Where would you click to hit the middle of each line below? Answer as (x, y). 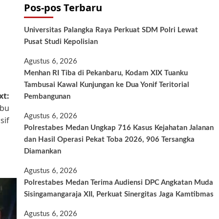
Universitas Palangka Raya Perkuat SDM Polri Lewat (111, 30)
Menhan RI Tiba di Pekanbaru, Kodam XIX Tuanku (106, 73)
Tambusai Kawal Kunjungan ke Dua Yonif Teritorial (107, 85)
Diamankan (43, 151)
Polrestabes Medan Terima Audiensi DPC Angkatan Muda (119, 182)
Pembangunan (47, 96)
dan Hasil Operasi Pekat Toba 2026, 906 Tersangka (109, 139)
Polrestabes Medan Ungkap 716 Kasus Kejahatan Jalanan (119, 128)
